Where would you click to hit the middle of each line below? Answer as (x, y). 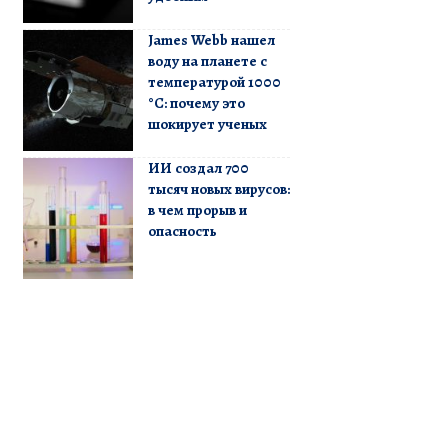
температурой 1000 (214, 81)
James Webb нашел (211, 39)
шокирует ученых (207, 123)
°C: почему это (196, 102)
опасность (182, 230)
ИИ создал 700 (198, 167)
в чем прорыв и (197, 209)
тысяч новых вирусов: (218, 188)
